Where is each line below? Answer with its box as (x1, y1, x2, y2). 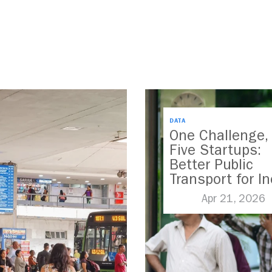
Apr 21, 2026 (201, 192, 265, 206)
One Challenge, (169, 127, 268, 144)
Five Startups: (169, 141, 261, 159)
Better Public (169, 156, 253, 174)
